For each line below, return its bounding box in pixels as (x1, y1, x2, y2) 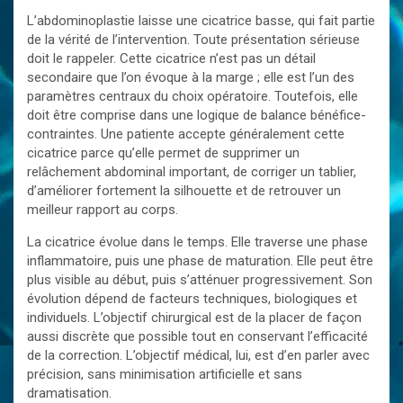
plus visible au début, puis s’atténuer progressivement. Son (27, 272, 372, 288)
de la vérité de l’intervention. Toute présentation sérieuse (27, 31, 360, 48)
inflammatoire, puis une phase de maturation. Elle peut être (27, 253, 373, 269)
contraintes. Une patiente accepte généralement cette (27, 126, 345, 142)
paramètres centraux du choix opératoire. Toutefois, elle (27, 88, 358, 104)
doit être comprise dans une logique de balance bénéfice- (27, 107, 366, 123)
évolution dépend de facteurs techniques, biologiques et (27, 291, 357, 307)
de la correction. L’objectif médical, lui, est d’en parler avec (27, 347, 370, 363)
